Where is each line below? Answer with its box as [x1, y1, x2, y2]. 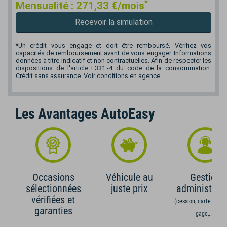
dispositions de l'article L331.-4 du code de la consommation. [16, 64, 211, 72]
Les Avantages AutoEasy [15, 105, 155, 123]
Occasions [32, 171, 74, 184]
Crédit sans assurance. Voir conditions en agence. [16, 72, 162, 80]
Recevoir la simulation [74, 17, 153, 27]
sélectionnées [25, 182, 81, 195]
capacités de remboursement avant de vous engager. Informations [16, 49, 211, 57]
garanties [34, 205, 72, 217]
